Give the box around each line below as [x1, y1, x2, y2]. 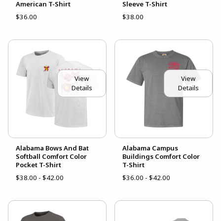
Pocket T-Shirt [16, 160, 61, 170]
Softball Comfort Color [16, 152, 87, 161]
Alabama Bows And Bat [16, 144, 89, 153]
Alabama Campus [122, 144, 178, 153]
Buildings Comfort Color [122, 152, 200, 161]
